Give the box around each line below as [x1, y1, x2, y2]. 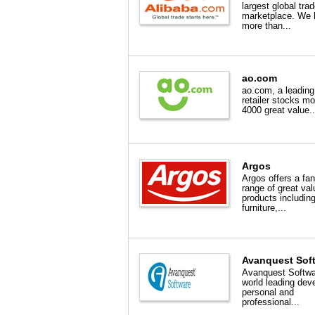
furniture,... [242, 202, 286, 213]
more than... [242, 20, 291, 31]
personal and [242, 287, 294, 297]
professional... [242, 297, 300, 307]
